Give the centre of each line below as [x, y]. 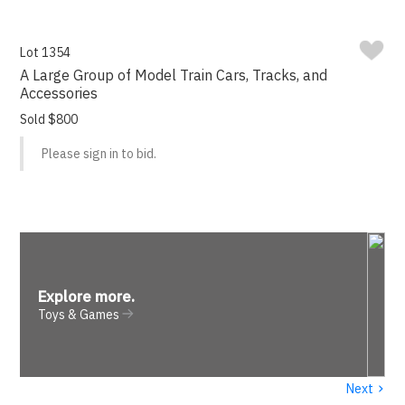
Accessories [59, 94]
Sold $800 [49, 120]
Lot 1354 [46, 53]
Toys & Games [79, 315]
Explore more [85, 297]
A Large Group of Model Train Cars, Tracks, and [174, 75]
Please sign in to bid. [99, 154]
